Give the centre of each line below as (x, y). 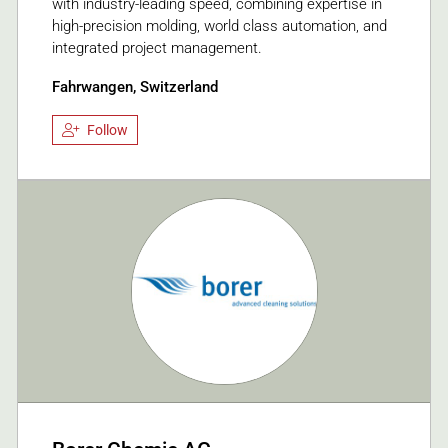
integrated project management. (157, 47)
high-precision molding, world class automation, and (219, 25)
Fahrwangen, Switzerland (135, 86)
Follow (107, 130)
